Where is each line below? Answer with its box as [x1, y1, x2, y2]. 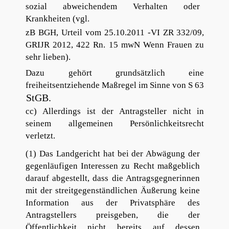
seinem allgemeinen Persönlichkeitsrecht [25, 119, 204, 128]
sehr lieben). [25, 52, 71, 62]
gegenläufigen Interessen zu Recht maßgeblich [25, 161, 200, 171]
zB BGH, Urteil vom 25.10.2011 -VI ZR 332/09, [26, 27, 204, 37]
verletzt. [25, 131, 55, 141]
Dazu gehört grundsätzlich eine [26, 68, 204, 78]
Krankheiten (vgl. [25, 13, 89, 24]
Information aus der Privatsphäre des [25, 198, 200, 208]
